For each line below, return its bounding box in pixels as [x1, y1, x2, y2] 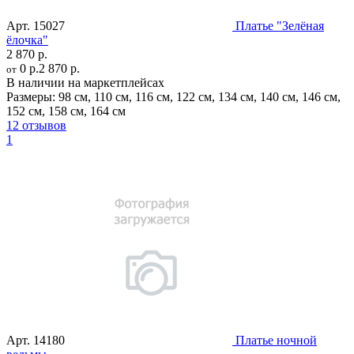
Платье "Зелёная [235, 18, 324, 32]
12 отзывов [6, 118, 66, 132]
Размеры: [6, 89, 55, 104]
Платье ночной [235, 333, 317, 347]
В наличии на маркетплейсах [6, 75, 164, 89]
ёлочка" [6, 32, 48, 47]
